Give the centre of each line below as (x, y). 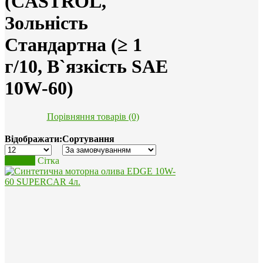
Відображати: (33, 139)
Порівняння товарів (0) (93, 117)
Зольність (46, 23)
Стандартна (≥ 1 (73, 45)
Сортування (88, 139)
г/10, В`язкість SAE (86, 67)
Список (20, 161)
